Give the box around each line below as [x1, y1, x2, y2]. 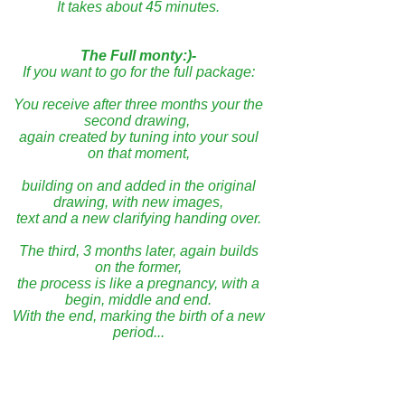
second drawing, [83, 113, 193, 128]
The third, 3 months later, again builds [18, 243, 259, 259]
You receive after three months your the [14, 97, 263, 112]
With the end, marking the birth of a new [12, 308, 265, 324]
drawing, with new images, [53, 194, 223, 210]
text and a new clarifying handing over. [15, 211, 261, 226]
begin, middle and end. [65, 292, 212, 307]
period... [112, 325, 165, 340]
